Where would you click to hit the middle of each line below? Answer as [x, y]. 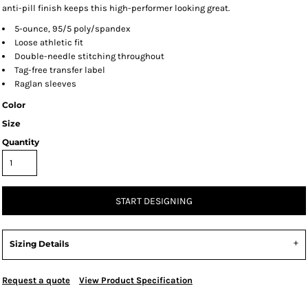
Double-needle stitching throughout [89, 56]
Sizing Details [39, 244]
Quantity [21, 142]
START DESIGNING [154, 201]
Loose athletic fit [49, 42]
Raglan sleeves [45, 84]
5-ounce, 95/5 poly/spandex [73, 29]
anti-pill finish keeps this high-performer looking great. [116, 8]
